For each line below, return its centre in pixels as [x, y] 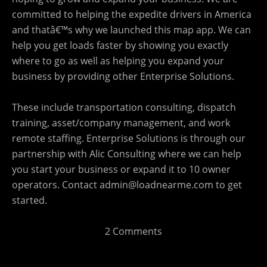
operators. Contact [56, 184]
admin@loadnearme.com [156, 184]
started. [30, 200]
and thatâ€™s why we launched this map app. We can [131, 30]
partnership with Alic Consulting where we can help [127, 153]
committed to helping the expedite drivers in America [132, 14]
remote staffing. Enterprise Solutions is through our [129, 138]
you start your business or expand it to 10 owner [121, 169]
